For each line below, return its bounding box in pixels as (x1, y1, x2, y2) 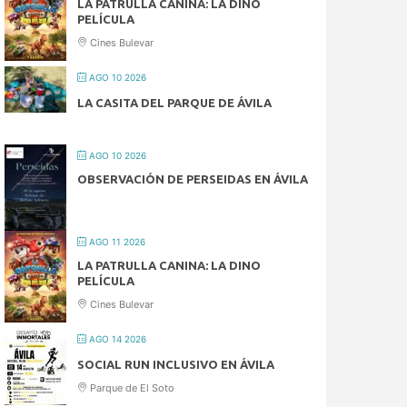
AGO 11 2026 (86, 236, 146, 248)
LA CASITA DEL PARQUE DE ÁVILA (77, 96, 273, 110)
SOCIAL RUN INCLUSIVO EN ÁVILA (77, 358, 275, 372)
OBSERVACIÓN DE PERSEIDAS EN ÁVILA (77, 173, 309, 186)
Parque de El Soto (87, 382, 175, 395)
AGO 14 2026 (86, 333, 147, 345)
